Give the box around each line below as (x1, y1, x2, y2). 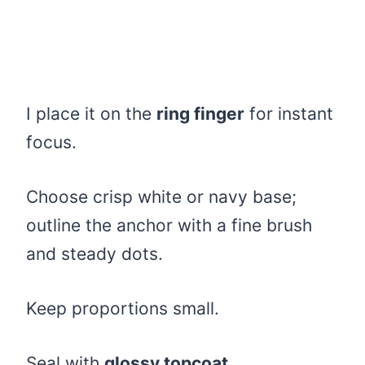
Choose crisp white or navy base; (26, 187, 297, 208)
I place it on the (26, 103, 156, 125)
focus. (26, 132, 77, 153)
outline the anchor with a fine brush (26, 215, 312, 236)
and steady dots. (26, 244, 163, 265)
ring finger (156, 103, 244, 125)
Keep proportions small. (26, 298, 219, 319)
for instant (244, 103, 333, 125)
